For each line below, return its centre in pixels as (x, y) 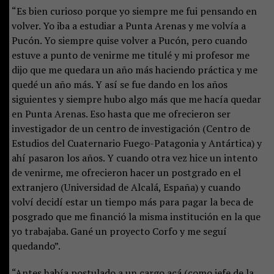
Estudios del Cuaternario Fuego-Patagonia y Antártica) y (136, 143)
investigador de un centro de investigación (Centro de (131, 128)
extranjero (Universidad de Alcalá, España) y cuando (126, 187)
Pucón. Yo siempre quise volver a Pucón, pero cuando (129, 40)
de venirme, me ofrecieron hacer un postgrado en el (126, 172)
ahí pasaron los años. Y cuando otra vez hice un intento (134, 157)
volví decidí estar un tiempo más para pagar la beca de (132, 202)
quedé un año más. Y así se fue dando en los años (119, 84)
